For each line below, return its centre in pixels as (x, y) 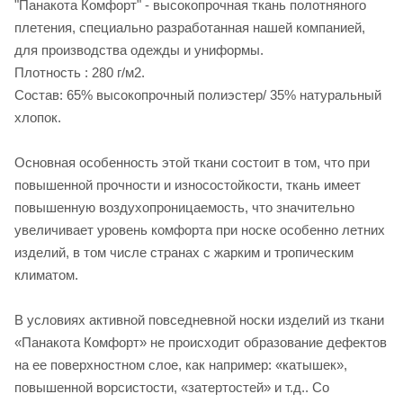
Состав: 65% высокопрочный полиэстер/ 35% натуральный (198, 95)
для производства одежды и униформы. (139, 50)
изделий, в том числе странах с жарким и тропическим (184, 253)
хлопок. (38, 118)
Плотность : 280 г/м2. (80, 73)
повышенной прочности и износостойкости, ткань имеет (188, 185)
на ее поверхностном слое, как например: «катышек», (181, 365)
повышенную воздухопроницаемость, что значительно (184, 208)
